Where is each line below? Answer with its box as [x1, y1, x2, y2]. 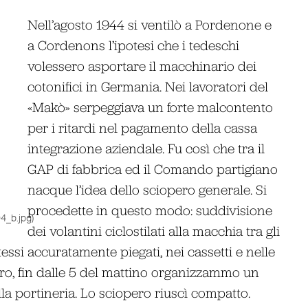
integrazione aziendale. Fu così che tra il [27, 140, 265, 156]
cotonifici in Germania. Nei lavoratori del [27, 78, 269, 94]
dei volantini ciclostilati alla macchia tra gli [27, 222, 280, 239]
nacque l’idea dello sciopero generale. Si [27, 181, 267, 197]
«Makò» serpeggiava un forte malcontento [27, 98, 274, 115]
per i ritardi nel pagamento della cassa [27, 119, 258, 135]
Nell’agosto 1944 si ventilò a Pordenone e [27, 16, 272, 32]
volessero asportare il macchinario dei [27, 57, 257, 74]
